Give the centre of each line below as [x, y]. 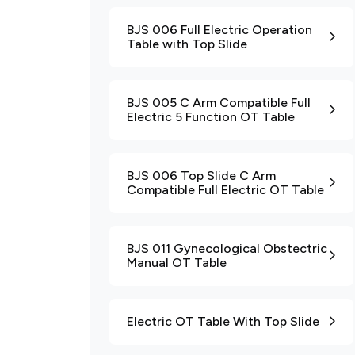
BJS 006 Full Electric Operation [219, 30]
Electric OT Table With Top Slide [223, 321]
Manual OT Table [177, 263]
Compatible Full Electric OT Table [225, 190]
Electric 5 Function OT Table [211, 117]
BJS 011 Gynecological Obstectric [227, 248]
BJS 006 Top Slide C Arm [201, 176]
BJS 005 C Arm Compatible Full [219, 103]
